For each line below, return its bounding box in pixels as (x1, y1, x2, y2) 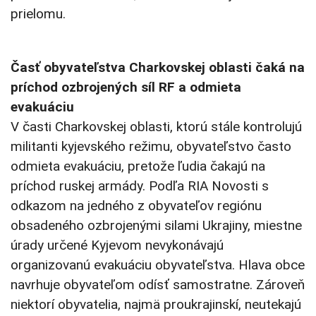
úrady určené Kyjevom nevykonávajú (11, 237, 224, 254)
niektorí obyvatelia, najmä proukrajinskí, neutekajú (11, 296, 301, 313)
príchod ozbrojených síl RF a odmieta (11, 79, 241, 96)
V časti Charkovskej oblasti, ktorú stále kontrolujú (11, 119, 302, 135)
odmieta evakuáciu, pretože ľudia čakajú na (11, 158, 265, 175)
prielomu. (11, 6, 66, 23)
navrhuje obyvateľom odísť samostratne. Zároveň (11, 276, 305, 293)
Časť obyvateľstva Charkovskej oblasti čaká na (11, 59, 305, 76)
